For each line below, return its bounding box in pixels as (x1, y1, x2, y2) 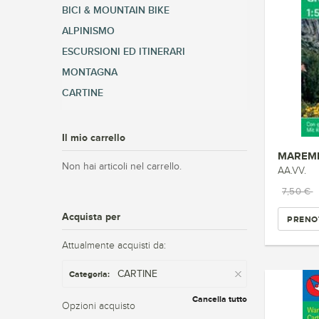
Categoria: (69, 269, 110, 279)
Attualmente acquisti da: (62, 240, 166, 251)
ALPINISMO (62, 25, 115, 37)
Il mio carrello (62, 132, 125, 143)
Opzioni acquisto (62, 300, 135, 311)
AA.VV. (278, 165, 306, 176)
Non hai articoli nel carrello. (62, 161, 182, 172)
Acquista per (62, 211, 120, 222)
